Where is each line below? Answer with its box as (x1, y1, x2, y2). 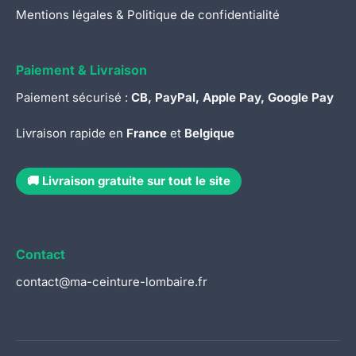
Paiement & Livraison (16, 62, 147, 79)
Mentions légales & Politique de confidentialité (16, 7, 280, 23)
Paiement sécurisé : (16, 90, 131, 106)
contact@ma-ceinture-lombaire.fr (16, 273, 207, 289)
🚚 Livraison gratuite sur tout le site (27, 173, 230, 189)
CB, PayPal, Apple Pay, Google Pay (131, 90, 334, 106)
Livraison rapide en (16, 125, 126, 141)
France (126, 125, 167, 141)
